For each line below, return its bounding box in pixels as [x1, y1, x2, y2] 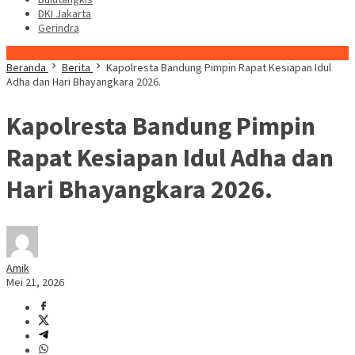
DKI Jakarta [38, 6, 91, 21]
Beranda [6, 60, 46, 74]
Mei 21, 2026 [6, 275, 64, 290]
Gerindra [38, 21, 79, 35]
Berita [62, 60, 90, 74]
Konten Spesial [6, 46, 78, 60]
